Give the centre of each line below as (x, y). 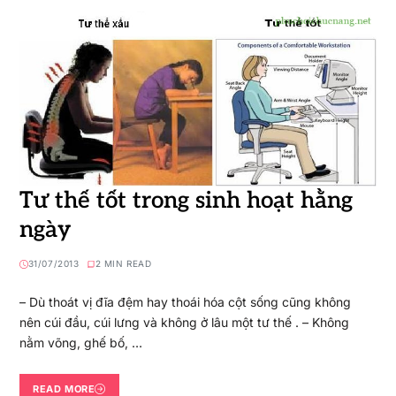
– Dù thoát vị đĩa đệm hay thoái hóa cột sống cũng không (187, 302)
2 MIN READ (123, 264)
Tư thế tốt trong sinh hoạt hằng (186, 201)
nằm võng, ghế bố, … (80, 343)
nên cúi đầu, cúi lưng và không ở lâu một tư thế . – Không (184, 323)
